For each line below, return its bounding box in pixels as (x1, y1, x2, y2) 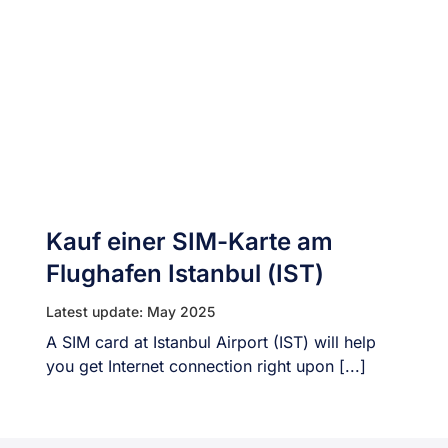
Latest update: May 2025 (45, 303, 215, 320)
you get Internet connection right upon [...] (45, 356, 366, 376)
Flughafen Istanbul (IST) (45, 259, 324, 288)
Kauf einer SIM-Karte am (45, 227, 333, 256)
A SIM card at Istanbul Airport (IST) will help (45, 332, 376, 352)
